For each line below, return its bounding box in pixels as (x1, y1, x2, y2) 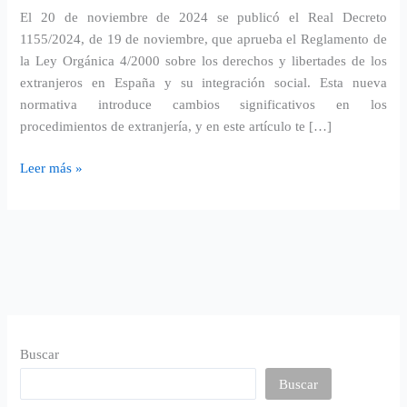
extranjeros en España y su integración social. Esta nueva (20, 75, 387, 91)
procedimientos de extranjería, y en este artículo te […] (20, 119, 333, 134)
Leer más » (20, 161, 84, 175)
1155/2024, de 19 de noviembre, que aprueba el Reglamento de (20, 32, 387, 47)
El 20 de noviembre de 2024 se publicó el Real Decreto (20, 10, 387, 25)
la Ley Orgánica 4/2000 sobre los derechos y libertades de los (20, 54, 387, 69)
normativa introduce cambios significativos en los (20, 97, 387, 113)
